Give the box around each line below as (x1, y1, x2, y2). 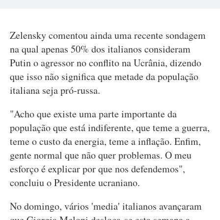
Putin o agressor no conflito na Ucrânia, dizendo (10, 56, 201, 69)
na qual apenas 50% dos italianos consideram (10, 42, 191, 55)
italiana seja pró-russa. (10, 83, 100, 97)
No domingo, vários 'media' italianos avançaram (10, 199, 202, 213)
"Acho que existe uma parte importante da (10, 107, 177, 120)
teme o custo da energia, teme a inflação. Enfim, (10, 135, 201, 148)
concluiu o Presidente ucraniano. (10, 176, 140, 189)
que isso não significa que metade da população (10, 70, 198, 83)
